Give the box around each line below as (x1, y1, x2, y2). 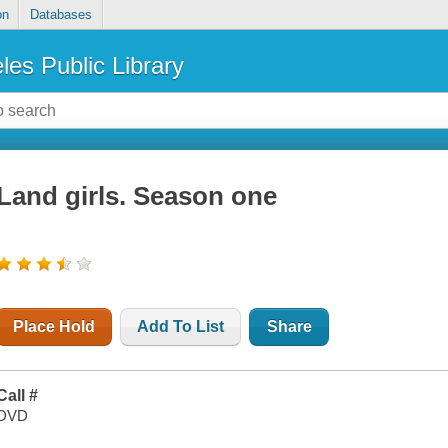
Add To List (137, 318, 225, 336)
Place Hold (13, 318, 96, 336)
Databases (29, 7, 92, 23)
